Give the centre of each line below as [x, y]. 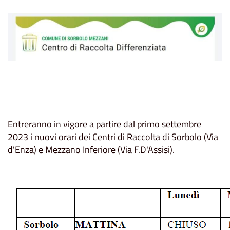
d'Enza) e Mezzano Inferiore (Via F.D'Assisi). [91, 150]
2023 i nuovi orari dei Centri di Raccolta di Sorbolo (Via [113, 137]
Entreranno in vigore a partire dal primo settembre [104, 124]
